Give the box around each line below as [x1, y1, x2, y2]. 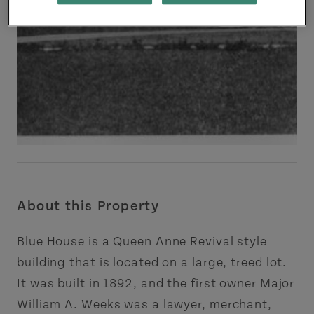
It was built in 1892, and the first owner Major [17, 276, 295, 291]
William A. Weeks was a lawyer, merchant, [17, 297, 272, 312]
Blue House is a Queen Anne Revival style [17, 234, 267, 249]
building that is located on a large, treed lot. [17, 255, 287, 270]
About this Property [17, 198, 160, 214]
